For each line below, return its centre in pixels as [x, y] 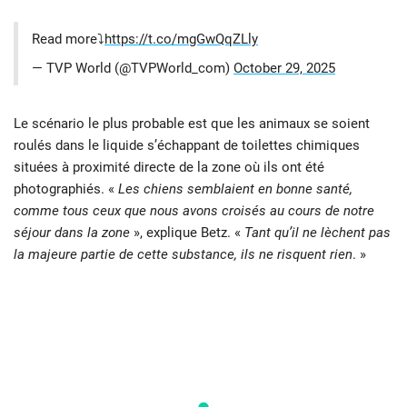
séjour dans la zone [74, 233]
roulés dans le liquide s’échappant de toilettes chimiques [187, 146]
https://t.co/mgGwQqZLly [181, 40]
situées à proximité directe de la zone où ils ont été [169, 168]
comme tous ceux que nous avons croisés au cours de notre [194, 211]
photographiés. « [66, 189]
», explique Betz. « [189, 233]
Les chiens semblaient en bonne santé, [235, 189]
